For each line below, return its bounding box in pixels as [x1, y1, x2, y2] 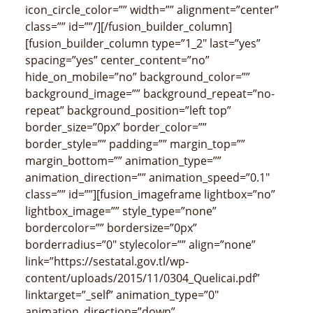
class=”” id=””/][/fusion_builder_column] [25, 19, 232, 35]
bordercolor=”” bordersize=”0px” [25, 220, 197, 236]
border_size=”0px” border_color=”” [25, 119, 207, 136]
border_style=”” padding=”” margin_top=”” [25, 136, 245, 152]
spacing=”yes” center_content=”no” [25, 52, 210, 68]
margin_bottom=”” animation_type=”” [25, 153, 221, 169]
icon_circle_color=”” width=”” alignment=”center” [25, 2, 279, 18]
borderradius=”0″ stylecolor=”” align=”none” [25, 237, 256, 253]
